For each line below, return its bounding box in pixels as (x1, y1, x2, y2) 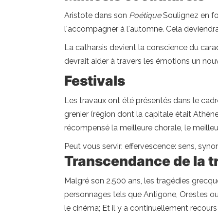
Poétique (129, 11, 163, 20)
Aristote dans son (64, 11, 129, 20)
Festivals (64, 73, 125, 89)
